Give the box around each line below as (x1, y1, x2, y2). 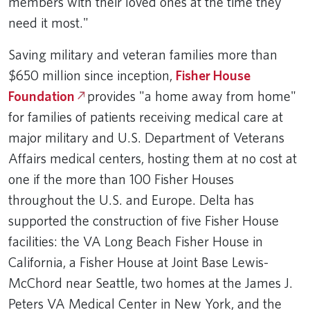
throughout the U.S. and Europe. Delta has (8, 191, 254, 208)
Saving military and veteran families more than (8, 46, 277, 63)
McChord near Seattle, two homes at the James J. (8, 274, 293, 291)
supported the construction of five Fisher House (8, 212, 279, 229)
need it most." (8, 14, 93, 31)
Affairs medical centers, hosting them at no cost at (8, 149, 297, 167)
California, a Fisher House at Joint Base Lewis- (8, 253, 268, 271)
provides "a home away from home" (84, 87, 297, 104)
